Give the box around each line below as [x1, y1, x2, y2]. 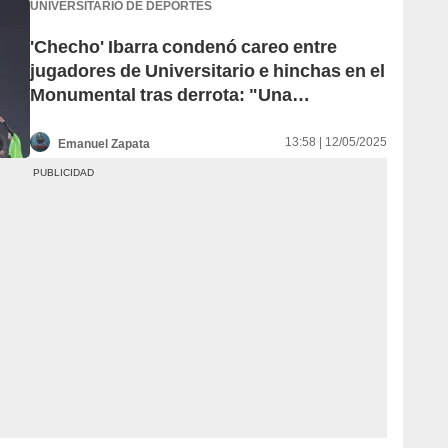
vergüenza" [30, 108, 128, 130]
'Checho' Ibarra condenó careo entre [30, 36, 337, 58]
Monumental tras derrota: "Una [30, 84, 292, 106]
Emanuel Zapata [58, 136, 150, 151]
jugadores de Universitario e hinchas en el [30, 60, 385, 82]
